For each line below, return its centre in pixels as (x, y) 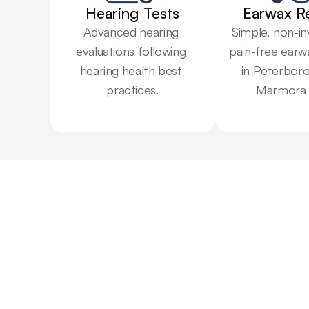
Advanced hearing (131, 32)
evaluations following (131, 51)
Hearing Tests (132, 13)
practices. (132, 90)
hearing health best (131, 70)
